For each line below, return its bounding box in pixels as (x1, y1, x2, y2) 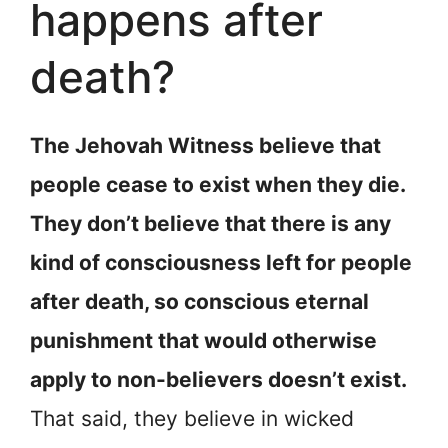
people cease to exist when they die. (30, 172, 405, 198)
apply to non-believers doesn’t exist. (30, 367, 406, 393)
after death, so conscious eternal (30, 289, 369, 315)
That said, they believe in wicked (30, 406, 354, 432)
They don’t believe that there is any (30, 211, 391, 237)
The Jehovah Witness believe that (30, 133, 381, 159)
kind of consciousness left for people (30, 250, 412, 276)
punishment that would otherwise (30, 328, 377, 354)
